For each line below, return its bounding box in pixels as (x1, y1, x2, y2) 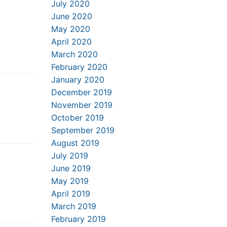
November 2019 (51, 100, 112, 110)
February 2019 (51, 214, 106, 224)
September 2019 (51, 125, 115, 135)
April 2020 (51, 36, 92, 47)
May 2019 (51, 176, 89, 186)
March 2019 (51, 201, 96, 211)
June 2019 (51, 163, 91, 173)
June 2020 (51, 11, 92, 21)
